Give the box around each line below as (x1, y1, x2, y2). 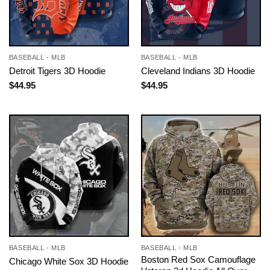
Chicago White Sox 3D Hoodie (8, 256, 128, 267)
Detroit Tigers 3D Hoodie (8, 66, 105, 77)
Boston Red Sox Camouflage (140, 254, 256, 265)
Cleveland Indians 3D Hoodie (140, 66, 255, 77)
